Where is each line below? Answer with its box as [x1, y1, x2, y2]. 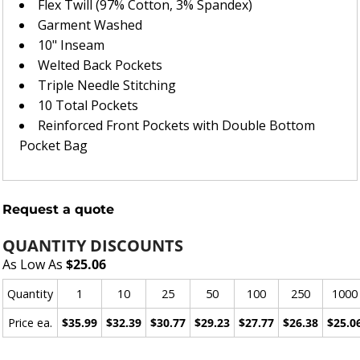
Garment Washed [38, 16, 142, 34]
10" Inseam [38, 36, 104, 54]
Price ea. [8, 315, 52, 330]
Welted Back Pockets [38, 56, 162, 74]
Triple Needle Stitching [38, 76, 176, 94]
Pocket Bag [19, 137, 88, 154]
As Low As [2, 256, 66, 273]
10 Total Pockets [38, 96, 138, 114]
